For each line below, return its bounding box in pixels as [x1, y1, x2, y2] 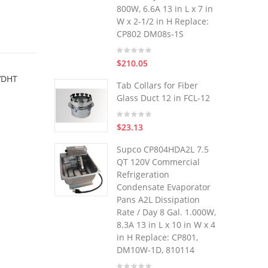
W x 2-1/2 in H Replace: [117, 16, 209, 27]
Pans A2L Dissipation [117, 194, 200, 205]
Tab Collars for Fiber [117, 80, 198, 91]
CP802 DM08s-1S [117, 28, 184, 39]
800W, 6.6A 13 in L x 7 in [117, 3, 213, 14]
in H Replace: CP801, [117, 232, 198, 243]
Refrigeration [117, 169, 169, 180]
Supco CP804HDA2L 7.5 [117, 144, 209, 155]
